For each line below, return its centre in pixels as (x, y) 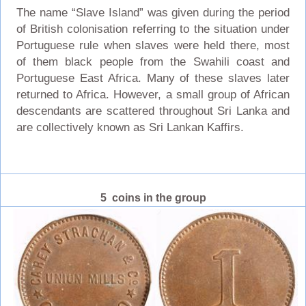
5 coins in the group (153, 197)
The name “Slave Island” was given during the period (153, 12)
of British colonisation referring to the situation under (153, 29)
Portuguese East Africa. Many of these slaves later (153, 78)
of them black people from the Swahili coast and (153, 61)
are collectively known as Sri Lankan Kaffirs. (130, 127)
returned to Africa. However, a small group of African (153, 94)
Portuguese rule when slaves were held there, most (153, 45)
